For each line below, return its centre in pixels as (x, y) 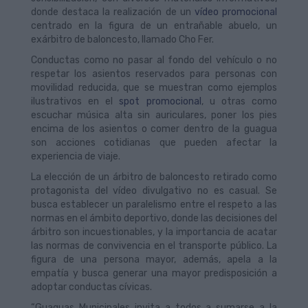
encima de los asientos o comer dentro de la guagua (154, 129)
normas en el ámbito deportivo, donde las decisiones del (154, 218)
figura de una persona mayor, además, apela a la (154, 260)
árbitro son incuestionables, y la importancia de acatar (154, 232)
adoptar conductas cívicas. (91, 287)
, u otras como (239, 101)
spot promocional (157, 101)
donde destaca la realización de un (111, 12)
